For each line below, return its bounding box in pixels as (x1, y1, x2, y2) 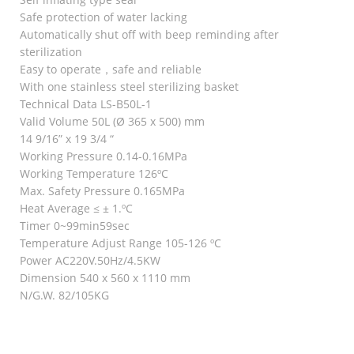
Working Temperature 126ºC (20, 166, 168, 181)
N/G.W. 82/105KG (20, 288, 109, 303)
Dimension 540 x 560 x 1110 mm (20, 270, 190, 285)
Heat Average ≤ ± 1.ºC (20, 201, 133, 216)
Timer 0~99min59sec (20, 218, 130, 233)
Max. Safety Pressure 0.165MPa (20, 183, 185, 198)
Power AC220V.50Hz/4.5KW (20, 253, 160, 268)
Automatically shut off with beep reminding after (20, 27, 279, 42)
